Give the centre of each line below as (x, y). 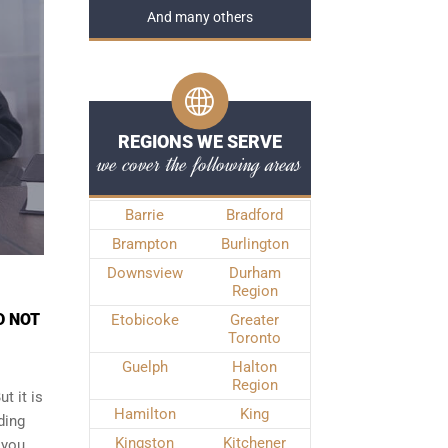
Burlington (254, 244)
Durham (254, 273)
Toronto (254, 338)
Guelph (144, 367)
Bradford (254, 215)
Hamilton (144, 414)
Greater (254, 320)
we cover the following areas (199, 164)
